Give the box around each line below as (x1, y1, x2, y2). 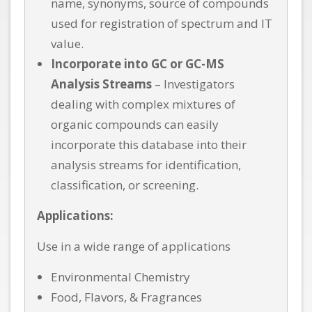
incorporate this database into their (51, 136, 247, 153)
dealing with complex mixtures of (51, 96, 235, 113)
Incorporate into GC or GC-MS (51, 56, 224, 72)
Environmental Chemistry (51, 269, 190, 286)
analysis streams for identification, (51, 157, 241, 173)
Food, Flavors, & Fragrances (51, 289, 202, 306)
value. (51, 36, 84, 52)
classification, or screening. (51, 177, 198, 194)
